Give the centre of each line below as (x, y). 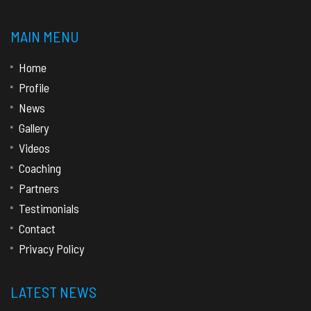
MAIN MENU (45, 36)
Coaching (40, 168)
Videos (34, 148)
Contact (37, 228)
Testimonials (49, 208)
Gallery (34, 127)
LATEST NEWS (53, 291)
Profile (34, 87)
